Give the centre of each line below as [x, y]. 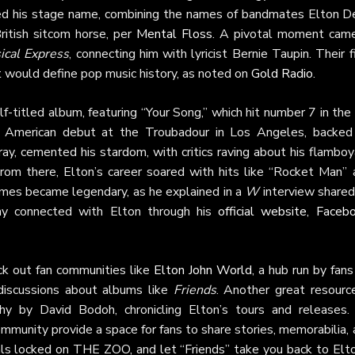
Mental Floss [175, 34]
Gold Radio [282, 74]
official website [263, 212]
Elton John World [203, 270]
